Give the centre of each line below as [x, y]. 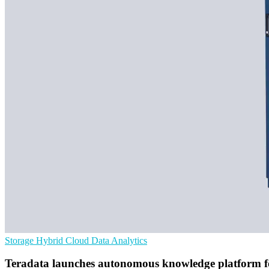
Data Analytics [119, 240]
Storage [20, 240]
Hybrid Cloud [64, 240]
